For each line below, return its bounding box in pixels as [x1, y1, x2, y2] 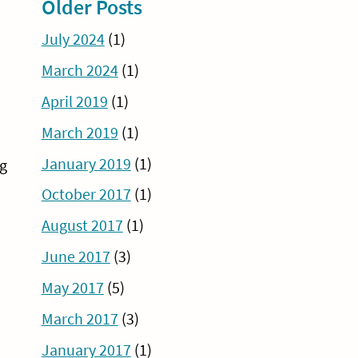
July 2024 [41, 29, 105, 49]
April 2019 [41, 91, 108, 111]
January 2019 [41, 153, 131, 173]
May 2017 [41, 278, 104, 298]
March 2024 [41, 60, 118, 80]
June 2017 [41, 247, 110, 267]
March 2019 [41, 122, 118, 142]
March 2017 [41, 309, 118, 329]
